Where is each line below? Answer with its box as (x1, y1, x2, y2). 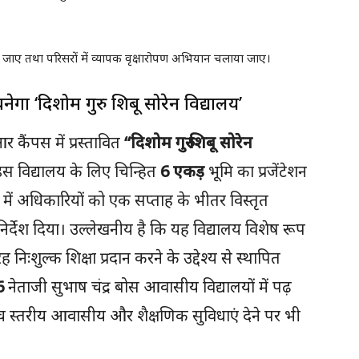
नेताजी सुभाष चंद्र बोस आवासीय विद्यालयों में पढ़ (4, 276, 292, 298)
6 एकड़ (160, 160, 204, 183)
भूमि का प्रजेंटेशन (204, 160, 307, 183)
